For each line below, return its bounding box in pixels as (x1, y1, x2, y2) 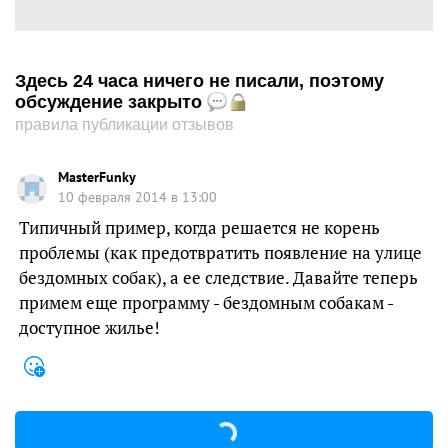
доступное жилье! (19, 316, 160, 339)
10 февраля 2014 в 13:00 (58, 188, 217, 206)
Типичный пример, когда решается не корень (19, 216, 380, 239)
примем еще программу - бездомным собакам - (19, 291, 393, 314)
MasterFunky (58, 168, 136, 186)
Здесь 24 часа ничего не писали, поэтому (15, 71, 384, 91)
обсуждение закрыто (15, 92, 207, 112)
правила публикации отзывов (15, 116, 234, 133)
